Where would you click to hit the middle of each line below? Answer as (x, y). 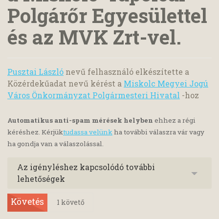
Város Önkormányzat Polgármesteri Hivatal (94, 95)
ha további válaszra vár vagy (158, 132)
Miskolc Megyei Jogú (166, 83)
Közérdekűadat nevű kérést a (66, 83)
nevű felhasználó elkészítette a (126, 72)
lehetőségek (41, 179)
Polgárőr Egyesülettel (107, 15)
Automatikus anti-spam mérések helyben (80, 120)
